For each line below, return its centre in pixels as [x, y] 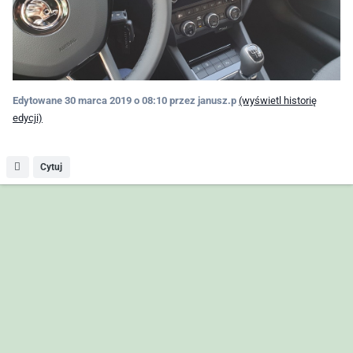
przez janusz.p [202, 100]
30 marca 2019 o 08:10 [116, 100]
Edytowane [39, 100]
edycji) [28, 117]
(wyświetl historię [278, 100]
